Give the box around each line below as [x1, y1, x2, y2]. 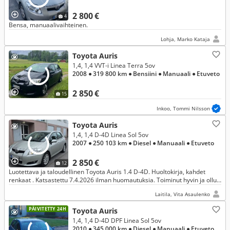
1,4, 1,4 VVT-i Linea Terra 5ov [72, 61, 155, 70]
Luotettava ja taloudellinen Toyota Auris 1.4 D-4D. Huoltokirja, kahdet [9, 167, 205, 176]
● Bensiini [128, 69, 157, 78]
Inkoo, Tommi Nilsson [157, 105, 210, 112]
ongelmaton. [9, 184, 45, 193]
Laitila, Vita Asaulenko [155, 190, 210, 198]
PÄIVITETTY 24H [28, 205, 66, 212]
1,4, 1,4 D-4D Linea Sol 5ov [72, 130, 148, 139]
